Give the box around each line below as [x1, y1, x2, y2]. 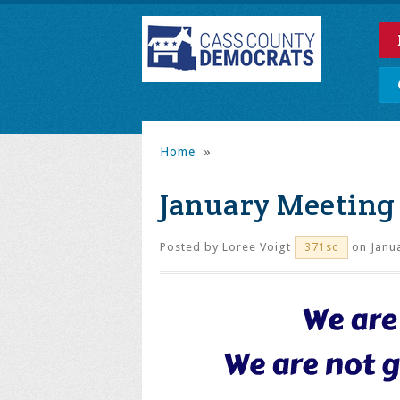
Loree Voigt [222, 240, 291, 254]
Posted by [160, 240, 222, 254]
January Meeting [160, 185, 396, 224]
